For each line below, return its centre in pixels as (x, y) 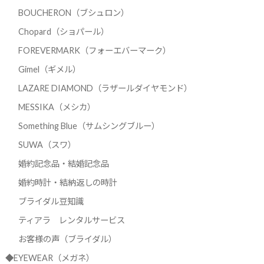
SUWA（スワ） (47, 145)
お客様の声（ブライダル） (67, 239)
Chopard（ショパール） (63, 32)
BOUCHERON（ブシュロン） (73, 13)
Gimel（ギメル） (49, 70)
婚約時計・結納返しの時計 (67, 183)
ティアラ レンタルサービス (71, 220)
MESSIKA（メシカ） (57, 107)
